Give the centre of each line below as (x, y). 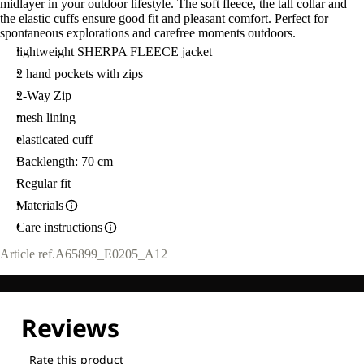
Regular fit (43, 183)
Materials (40, 205)
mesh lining (46, 117)
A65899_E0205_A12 (111, 254)
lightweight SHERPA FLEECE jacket (114, 52)
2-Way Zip (44, 95)
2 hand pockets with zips (80, 74)
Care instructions (59, 227)
